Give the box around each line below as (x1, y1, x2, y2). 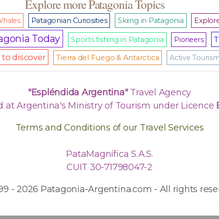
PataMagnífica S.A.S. (66, 149, 153, 160)
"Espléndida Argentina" (27, 87, 128, 98)
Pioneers (174, 35, 204, 44)
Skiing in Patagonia (118, 16, 184, 25)
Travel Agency (128, 87, 192, 98)
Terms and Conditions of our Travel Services (15, 122, 204, 133)
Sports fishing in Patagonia (71, 35, 164, 44)
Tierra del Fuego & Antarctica (56, 53, 159, 63)
